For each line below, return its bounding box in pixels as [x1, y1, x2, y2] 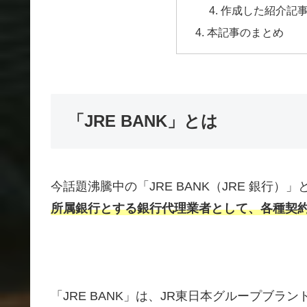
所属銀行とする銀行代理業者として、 [51, 201, 260, 215]
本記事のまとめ [207, 25, 284, 38]
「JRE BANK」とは [68, 111, 218, 130]
